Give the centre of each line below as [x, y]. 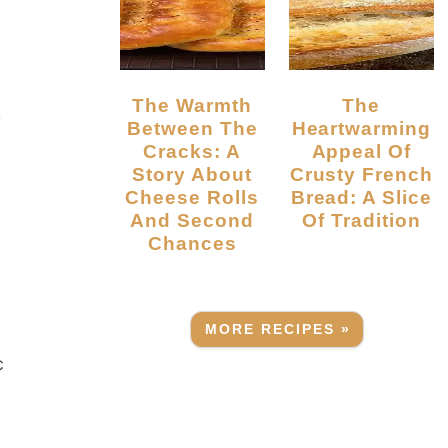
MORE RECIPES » [277, 329]
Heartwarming [361, 128]
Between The [192, 128]
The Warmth [139, 105]
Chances [192, 243]
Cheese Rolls [192, 197]
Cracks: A [192, 151]
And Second [192, 220]
